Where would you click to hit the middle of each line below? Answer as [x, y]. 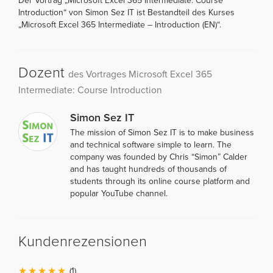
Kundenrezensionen [83, 241]
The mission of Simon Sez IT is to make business [162, 132]
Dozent [43, 73]
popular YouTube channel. [119, 193]
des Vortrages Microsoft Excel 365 [140, 74]
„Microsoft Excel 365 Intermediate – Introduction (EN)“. [120, 24]
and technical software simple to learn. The [151, 144]
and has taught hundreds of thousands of [148, 169]
